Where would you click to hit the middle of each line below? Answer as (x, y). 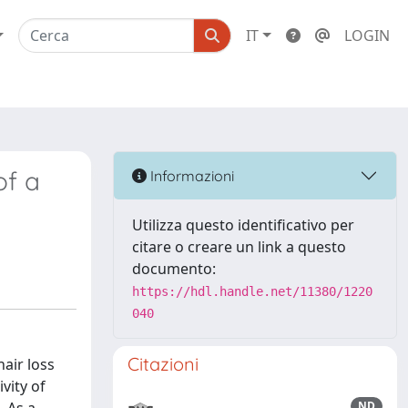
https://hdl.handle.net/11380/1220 (252, 291)
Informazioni (190, 175)
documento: (174, 269)
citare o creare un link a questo (239, 247)
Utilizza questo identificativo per (243, 225)
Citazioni (163, 364)
